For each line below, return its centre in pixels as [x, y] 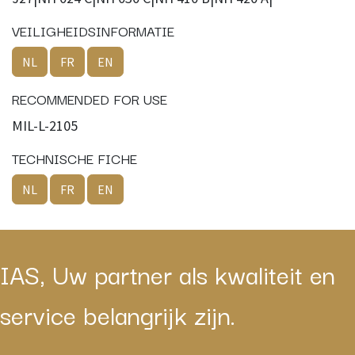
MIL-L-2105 [45, 125]
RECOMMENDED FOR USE [90, 98]
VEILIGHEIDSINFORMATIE [93, 30]
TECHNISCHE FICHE [74, 158]
